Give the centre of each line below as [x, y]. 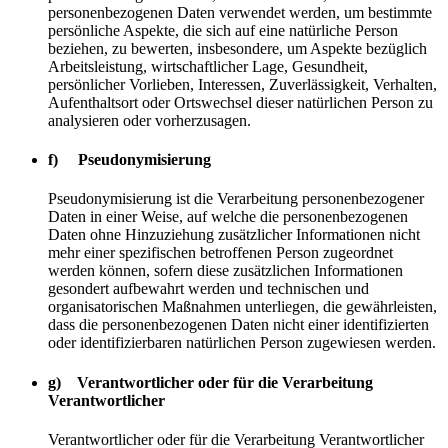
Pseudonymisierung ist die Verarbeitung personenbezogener [236, 199]
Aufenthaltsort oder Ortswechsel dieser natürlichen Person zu [240, 102]
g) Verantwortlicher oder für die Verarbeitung [210, 382]
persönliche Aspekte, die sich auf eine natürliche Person [223, 30]
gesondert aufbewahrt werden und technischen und [208, 289]
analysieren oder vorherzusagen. [149, 120]
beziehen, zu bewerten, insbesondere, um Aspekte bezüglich [237, 48]
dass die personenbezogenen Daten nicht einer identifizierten [238, 325]
